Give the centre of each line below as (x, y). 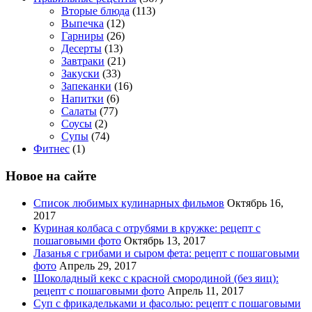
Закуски (80, 74)
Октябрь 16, (255, 203)
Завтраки (83, 61)
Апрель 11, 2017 (205, 290)
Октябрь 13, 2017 (165, 240)
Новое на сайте (51, 175)
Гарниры (83, 36)
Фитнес (52, 149)
